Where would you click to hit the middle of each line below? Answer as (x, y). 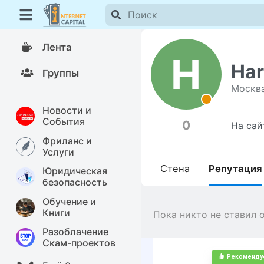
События (63, 121)
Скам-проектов (79, 243)
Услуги (58, 152)
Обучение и (69, 201)
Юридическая (75, 171)
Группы (60, 73)
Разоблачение (75, 232)
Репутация (235, 169)
